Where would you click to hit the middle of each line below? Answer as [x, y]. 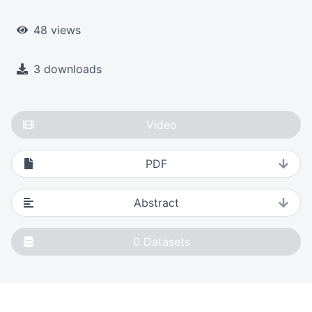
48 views [57, 30]
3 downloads [68, 69]
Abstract [156, 203]
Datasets [167, 242]
